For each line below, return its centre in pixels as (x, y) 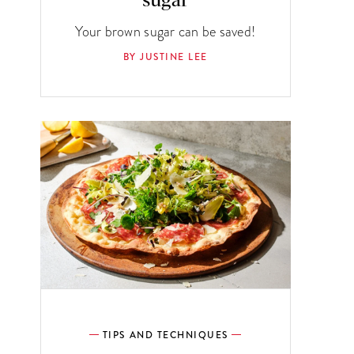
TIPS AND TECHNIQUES (165, 335)
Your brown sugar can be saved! (166, 32)
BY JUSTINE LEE (165, 58)
